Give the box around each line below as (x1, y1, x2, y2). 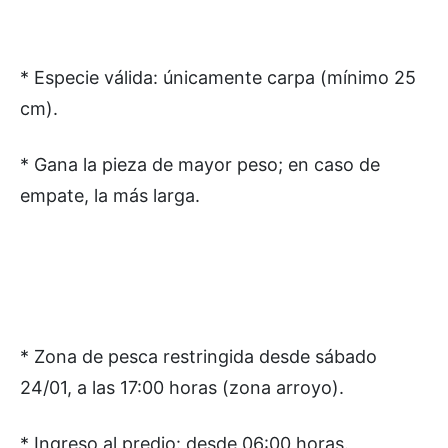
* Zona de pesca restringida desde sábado (20, 345, 377, 367)
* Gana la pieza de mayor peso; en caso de (20, 153, 380, 175)
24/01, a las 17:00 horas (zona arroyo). (20, 376, 344, 398)
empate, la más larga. (20, 184, 200, 206)
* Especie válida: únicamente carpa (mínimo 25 (20, 66, 416, 88)
